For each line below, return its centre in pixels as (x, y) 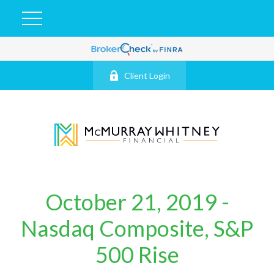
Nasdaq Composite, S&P (137, 228)
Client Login (147, 76)
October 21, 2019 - (137, 202)
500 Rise (137, 254)
